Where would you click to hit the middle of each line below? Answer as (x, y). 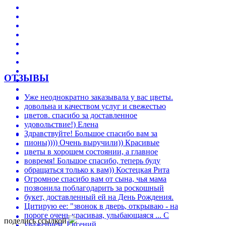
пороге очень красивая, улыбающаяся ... (93, 215)
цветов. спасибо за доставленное (81, 116)
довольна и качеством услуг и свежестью (95, 106)
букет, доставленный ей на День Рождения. (99, 197)
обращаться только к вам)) (69, 170)
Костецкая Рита (143, 170)
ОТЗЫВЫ (26, 78)
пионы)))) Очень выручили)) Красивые (92, 143)
